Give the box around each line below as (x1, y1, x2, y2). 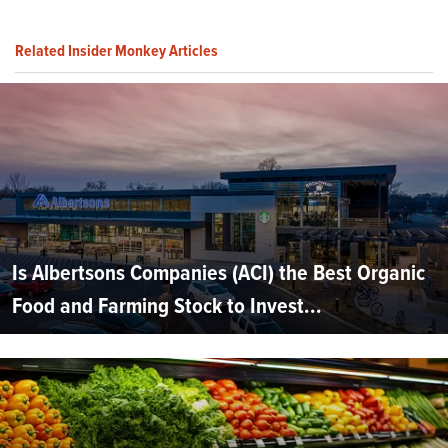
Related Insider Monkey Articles (15, 38, 218, 62)
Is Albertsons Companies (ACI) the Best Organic (12, 255, 425, 289)
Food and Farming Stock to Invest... (12, 288, 322, 322)
